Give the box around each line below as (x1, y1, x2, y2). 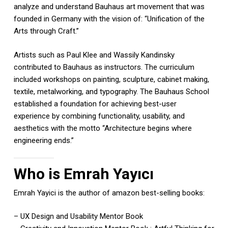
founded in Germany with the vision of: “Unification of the (13, 14, 205, 24)
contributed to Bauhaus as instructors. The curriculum (13, 62, 194, 72)
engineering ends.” (13, 135, 74, 145)
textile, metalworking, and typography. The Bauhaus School (13, 87, 209, 96)
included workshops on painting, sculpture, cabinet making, (13, 74, 209, 84)
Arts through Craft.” (13, 26, 79, 36)
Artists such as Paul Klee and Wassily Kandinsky (13, 50, 175, 60)
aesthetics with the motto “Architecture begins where (13, 123, 192, 133)
